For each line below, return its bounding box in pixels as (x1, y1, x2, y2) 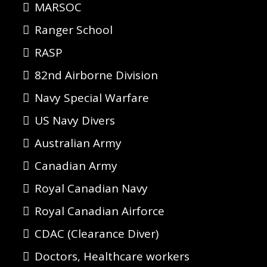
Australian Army (35, 135, 122, 151)
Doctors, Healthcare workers (35, 249, 190, 264)
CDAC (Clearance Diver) (35, 226, 159, 241)
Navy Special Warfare (35, 90, 149, 105)
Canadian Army (35, 158, 117, 173)
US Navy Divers (35, 113, 115, 128)
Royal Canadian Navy (35, 181, 148, 196)
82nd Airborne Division (35, 67, 158, 83)
